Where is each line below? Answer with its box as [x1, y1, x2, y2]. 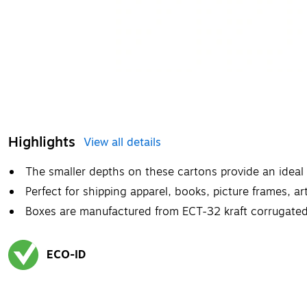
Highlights [8, 131, 75, 153]
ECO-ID [47, 246, 86, 263]
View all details [84, 134, 161, 151]
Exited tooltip [8, 269, 68, 284]
